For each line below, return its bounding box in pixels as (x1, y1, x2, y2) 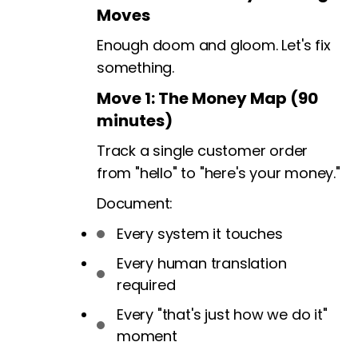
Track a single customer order (97, 141, 308, 161)
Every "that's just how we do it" (117, 304, 328, 325)
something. (97, 58, 175, 78)
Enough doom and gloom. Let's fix (97, 35, 331, 56)
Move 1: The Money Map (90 (97, 87, 318, 110)
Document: (97, 193, 173, 214)
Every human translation (117, 253, 287, 274)
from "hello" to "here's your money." (97, 163, 340, 184)
